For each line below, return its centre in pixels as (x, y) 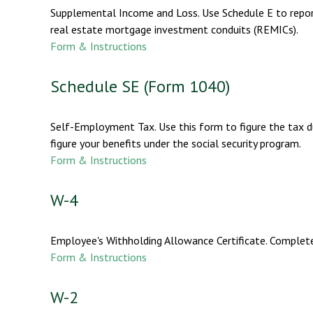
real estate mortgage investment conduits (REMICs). (174, 29)
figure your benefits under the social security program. (176, 143)
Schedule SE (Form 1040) (140, 86)
